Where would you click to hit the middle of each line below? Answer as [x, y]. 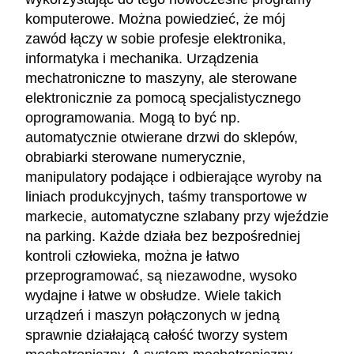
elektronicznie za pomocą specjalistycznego [163, 98]
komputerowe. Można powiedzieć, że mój [155, 19]
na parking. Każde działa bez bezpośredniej [163, 236]
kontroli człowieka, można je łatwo [132, 256]
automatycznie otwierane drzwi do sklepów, [162, 137]
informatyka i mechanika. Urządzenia [142, 58]
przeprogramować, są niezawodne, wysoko [161, 275]
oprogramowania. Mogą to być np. [133, 117]
